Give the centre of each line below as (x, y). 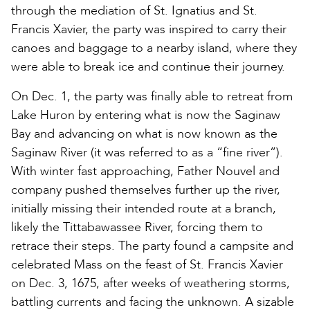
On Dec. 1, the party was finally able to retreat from (152, 96)
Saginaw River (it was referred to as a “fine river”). (147, 152)
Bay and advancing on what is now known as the (144, 134)
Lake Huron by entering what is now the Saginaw (146, 115)
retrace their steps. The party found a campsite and (152, 246)
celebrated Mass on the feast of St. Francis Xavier (147, 264)
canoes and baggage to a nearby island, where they (154, 48)
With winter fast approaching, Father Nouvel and (145, 171)
